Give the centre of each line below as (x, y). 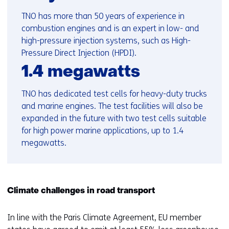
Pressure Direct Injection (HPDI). (79, 53)
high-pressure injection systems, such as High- (106, 41)
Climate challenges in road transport (81, 191)
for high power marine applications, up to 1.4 (102, 131)
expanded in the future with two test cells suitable (114, 118)
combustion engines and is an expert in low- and (110, 28)
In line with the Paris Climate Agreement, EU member (104, 217)
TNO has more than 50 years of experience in (103, 16)
